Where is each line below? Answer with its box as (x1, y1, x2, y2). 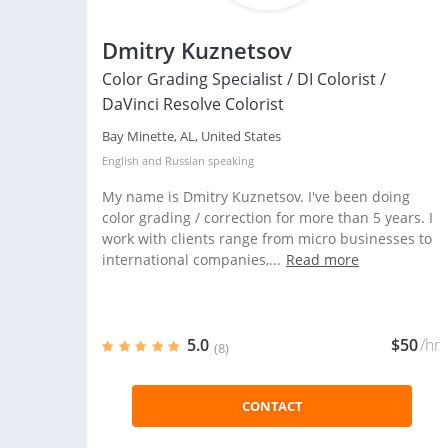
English (102, 153, 139, 168)
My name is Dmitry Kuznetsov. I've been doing (102, 187, 410, 206)
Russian (165, 153, 205, 168)
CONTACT (241, 397, 303, 415)
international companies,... (102, 250, 281, 269)
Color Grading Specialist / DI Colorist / (102, 68, 386, 90)
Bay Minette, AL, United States (102, 127, 281, 145)
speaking (205, 153, 254, 168)
